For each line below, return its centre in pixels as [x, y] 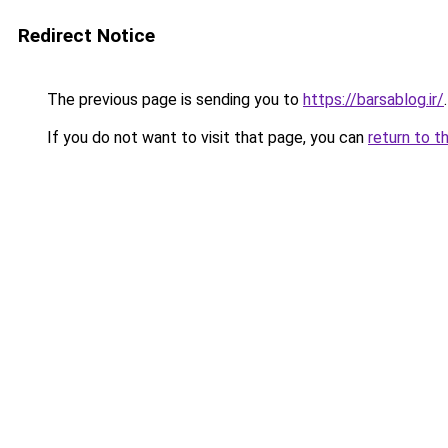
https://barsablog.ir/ [373, 99]
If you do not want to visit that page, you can [205, 137]
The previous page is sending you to [173, 99]
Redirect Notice [86, 35]
